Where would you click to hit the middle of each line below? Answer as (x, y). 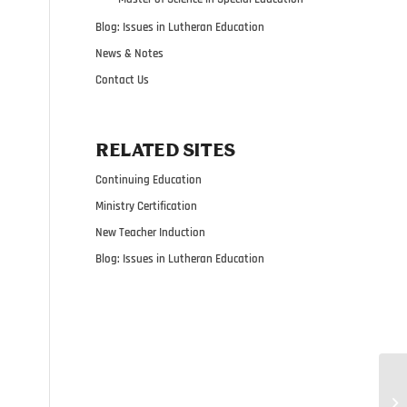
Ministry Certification (147, 206)
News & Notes (130, 53)
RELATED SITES (165, 151)
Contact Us (123, 79)
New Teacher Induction (151, 232)
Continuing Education (149, 179)
